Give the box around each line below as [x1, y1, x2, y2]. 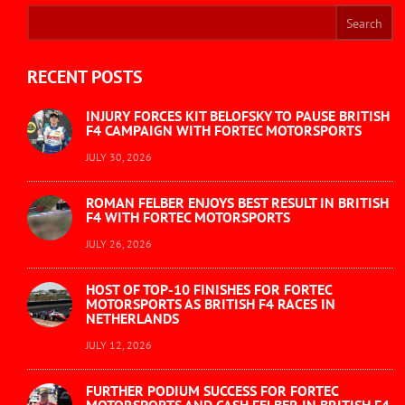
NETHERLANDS [86, 309, 179, 328]
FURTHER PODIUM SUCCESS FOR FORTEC [86, 381, 338, 400]
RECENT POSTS [27, 65, 143, 89]
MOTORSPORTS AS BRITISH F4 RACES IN [86, 295, 335, 314]
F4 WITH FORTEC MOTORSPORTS [86, 208, 290, 227]
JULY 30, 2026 [86, 150, 152, 165]
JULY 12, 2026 [86, 338, 152, 353]
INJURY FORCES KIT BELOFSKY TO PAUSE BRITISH [86, 107, 390, 126]
